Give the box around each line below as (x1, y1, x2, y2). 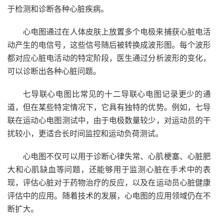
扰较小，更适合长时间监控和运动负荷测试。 (7, 128, 163, 138)
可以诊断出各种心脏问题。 (7, 66, 101, 76)
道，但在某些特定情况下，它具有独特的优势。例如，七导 (7, 102, 211, 112)
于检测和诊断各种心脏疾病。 (7, 4, 109, 14)
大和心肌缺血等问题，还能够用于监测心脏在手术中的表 (7, 164, 211, 174)
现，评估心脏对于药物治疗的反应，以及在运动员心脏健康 (7, 178, 211, 187)
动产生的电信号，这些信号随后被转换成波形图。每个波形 (7, 40, 211, 50)
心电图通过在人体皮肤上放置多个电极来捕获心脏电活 (23, 27, 211, 36)
